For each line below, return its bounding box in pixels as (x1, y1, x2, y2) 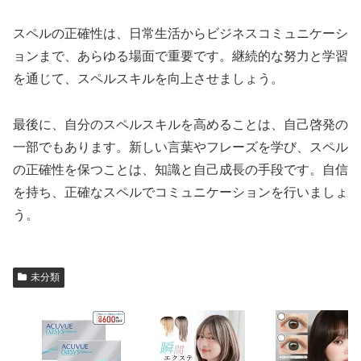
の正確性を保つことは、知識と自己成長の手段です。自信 (13, 162, 348, 176)
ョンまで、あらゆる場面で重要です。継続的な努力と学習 (13, 48, 348, 63)
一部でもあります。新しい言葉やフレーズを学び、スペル (13, 139, 348, 154)
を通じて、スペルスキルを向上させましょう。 (13, 71, 284, 85)
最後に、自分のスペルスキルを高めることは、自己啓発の (13, 117, 348, 131)
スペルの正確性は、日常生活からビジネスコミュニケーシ (13, 26, 348, 40)
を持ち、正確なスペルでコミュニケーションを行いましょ (13, 185, 348, 199)
